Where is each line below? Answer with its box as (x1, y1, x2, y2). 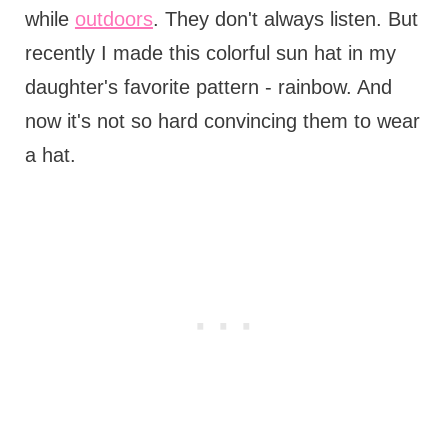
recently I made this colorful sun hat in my (24, 42, 396, 65)
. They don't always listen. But (152, 8, 418, 31)
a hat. (24, 144, 76, 167)
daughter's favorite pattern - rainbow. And (24, 76, 392, 99)
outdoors (74, 8, 153, 31)
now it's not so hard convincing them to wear (24, 110, 420, 133)
